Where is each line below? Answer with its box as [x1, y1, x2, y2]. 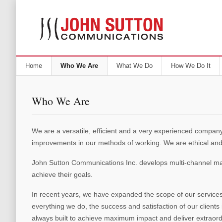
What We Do [116, 62, 153, 69]
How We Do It [171, 62, 211, 69]
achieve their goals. [32, 171, 93, 178]
